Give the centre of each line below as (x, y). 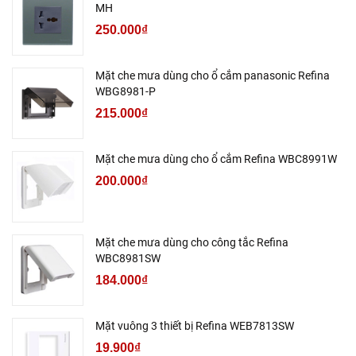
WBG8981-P (126, 91)
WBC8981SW (128, 258)
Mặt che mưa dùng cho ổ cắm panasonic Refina (213, 75)
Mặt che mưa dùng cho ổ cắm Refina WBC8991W (216, 159)
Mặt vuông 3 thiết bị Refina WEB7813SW (195, 325)
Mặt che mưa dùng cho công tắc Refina (192, 242)
